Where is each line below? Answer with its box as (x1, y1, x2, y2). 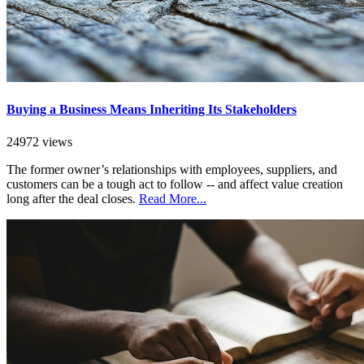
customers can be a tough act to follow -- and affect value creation (6, 176, 343, 191)
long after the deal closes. (6, 191, 139, 206)
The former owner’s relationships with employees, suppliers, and (6, 162, 337, 176)
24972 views (6, 134, 72, 149)
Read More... (139, 191, 206, 206)
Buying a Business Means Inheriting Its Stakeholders (6, 102, 297, 117)
